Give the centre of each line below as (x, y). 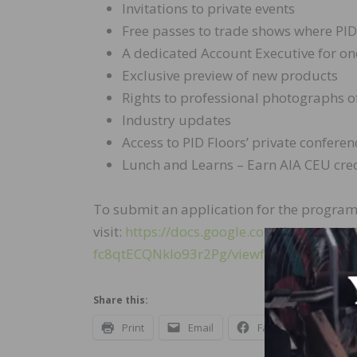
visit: (109, 232)
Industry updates (177, 120)
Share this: (121, 300)
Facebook (281, 328)
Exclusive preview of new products (230, 76)
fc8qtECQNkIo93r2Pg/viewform (192, 254)
